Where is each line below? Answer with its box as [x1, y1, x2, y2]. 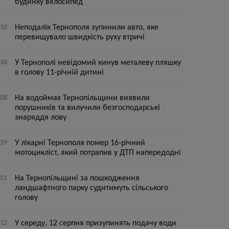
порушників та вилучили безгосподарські [15, 104, 161, 112]
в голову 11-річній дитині [15, 68, 104, 77]
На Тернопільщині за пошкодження [15, 174, 140, 182]
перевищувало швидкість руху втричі [15, 33, 145, 41]
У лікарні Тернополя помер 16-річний [15, 139, 146, 147]
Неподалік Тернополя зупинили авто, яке [15, 24, 159, 32]
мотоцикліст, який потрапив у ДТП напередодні [15, 149, 181, 157]
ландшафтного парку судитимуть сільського [15, 184, 169, 192]
